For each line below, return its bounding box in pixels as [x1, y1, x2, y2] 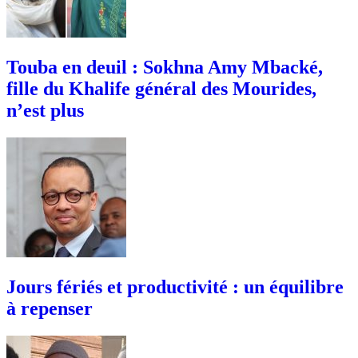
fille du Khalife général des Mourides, [6, 78, 316, 99]
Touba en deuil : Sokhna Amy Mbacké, [6, 56, 323, 78]
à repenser [6, 297, 93, 319]
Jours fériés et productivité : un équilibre [6, 276, 344, 297]
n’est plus [6, 99, 84, 121]
